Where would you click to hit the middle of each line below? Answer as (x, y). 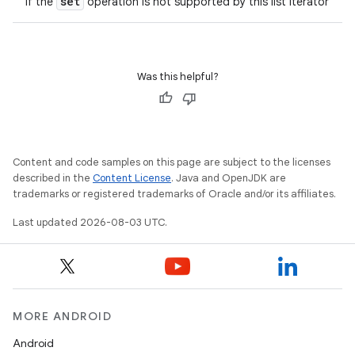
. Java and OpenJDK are (229, 178)
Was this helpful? (177, 76)
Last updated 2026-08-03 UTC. (90, 222)
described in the (53, 178)
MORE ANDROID (62, 316)
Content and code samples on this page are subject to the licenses (172, 162)
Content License (132, 178)
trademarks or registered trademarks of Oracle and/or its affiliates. (174, 194)
